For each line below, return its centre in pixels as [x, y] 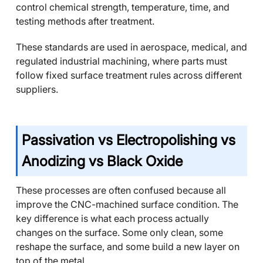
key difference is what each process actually [112, 218]
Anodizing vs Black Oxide [102, 161]
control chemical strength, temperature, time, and [123, 7]
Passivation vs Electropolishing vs [129, 140]
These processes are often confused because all [121, 190]
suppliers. [37, 89]
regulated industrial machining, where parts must [122, 61]
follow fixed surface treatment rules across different [129, 75]
